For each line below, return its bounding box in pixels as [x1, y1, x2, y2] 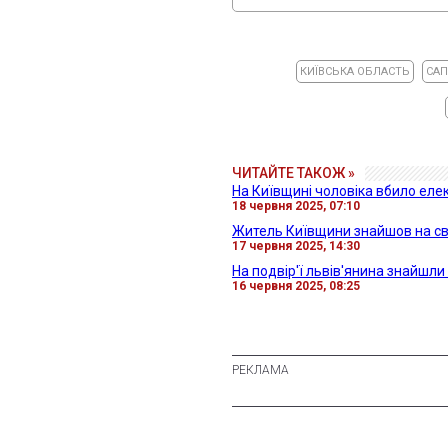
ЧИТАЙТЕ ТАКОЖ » [232, 164, 355, 181]
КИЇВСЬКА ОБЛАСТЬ [300, 64, 411, 78]
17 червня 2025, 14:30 [232, 238, 360, 253]
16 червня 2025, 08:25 [232, 278, 360, 293]
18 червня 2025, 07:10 [232, 198, 360, 213]
